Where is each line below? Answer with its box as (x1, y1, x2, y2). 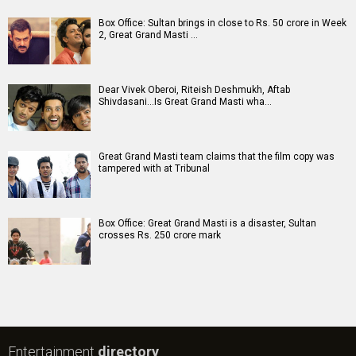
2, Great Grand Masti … (99, 29, 198, 41)
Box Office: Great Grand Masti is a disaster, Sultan (99, 218, 316, 229)
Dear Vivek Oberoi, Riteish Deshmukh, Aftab (99, 84, 290, 95)
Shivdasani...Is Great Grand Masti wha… (99, 96, 272, 107)
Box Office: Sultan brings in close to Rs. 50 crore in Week (99, 17, 346, 29)
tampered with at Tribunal (99, 163, 210, 174)
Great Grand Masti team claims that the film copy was (99, 151, 335, 162)
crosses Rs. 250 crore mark (99, 230, 221, 241)
